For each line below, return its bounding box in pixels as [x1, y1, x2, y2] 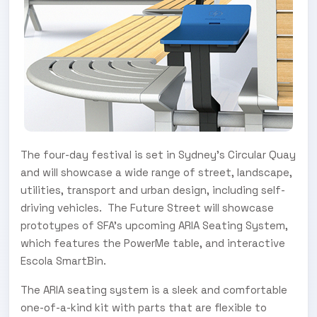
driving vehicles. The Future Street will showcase [21, 200, 274, 214]
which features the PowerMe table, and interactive [21, 236, 285, 250]
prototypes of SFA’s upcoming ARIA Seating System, [21, 218, 288, 232]
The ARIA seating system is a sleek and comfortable [21, 282, 287, 296]
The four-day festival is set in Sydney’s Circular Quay [21, 147, 296, 161]
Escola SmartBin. [21, 253, 106, 267]
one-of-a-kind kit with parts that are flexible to [21, 300, 267, 314]
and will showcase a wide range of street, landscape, [21, 165, 292, 179]
